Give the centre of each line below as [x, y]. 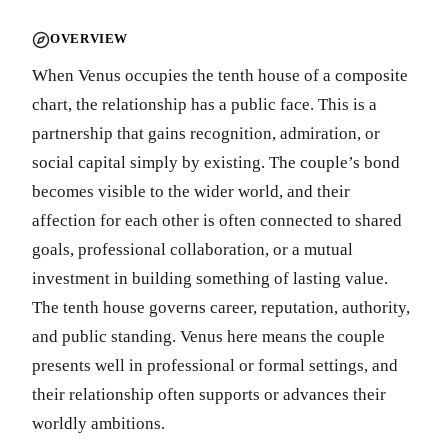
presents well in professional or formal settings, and [215, 365]
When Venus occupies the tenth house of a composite [220, 75]
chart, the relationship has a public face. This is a [204, 104]
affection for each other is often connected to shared [217, 220]
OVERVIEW [89, 39]
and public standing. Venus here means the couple [208, 336]
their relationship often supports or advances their [209, 394]
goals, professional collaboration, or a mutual [192, 249]
